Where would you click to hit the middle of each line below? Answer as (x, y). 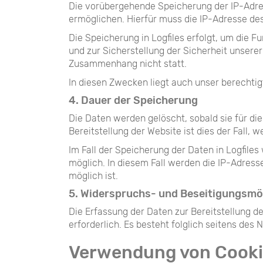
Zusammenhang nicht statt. (128, 64)
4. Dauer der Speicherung (133, 100)
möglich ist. (93, 176)
